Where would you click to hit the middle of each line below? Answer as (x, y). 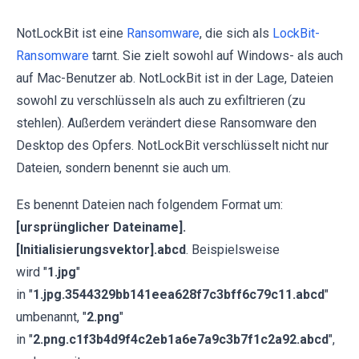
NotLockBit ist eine (71, 33)
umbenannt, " (51, 317)
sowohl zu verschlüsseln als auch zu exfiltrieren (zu (161, 101)
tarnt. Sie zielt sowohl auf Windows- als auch (216, 56)
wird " (32, 272)
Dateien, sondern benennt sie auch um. (123, 168)
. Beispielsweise (233, 250)
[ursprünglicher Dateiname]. (101, 227)
